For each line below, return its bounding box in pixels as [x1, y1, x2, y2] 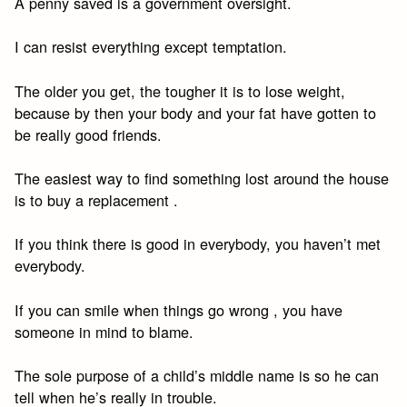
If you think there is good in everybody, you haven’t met [15, 233, 382, 255]
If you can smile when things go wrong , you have [15, 298, 343, 321]
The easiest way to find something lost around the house [15, 167, 390, 190]
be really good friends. [15, 123, 163, 145]
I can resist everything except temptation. [15, 35, 288, 58]
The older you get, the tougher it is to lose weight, [15, 79, 346, 102]
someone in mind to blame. [15, 320, 194, 342]
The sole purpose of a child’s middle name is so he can [15, 363, 380, 386]
